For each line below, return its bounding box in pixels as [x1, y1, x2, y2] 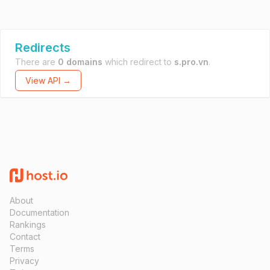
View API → [25, 75, 71, 86]
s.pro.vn [174, 57, 209, 67]
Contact [10, 231, 40, 242]
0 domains [58, 57, 102, 67]
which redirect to [102, 57, 174, 67]
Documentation [10, 207, 69, 218]
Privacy [10, 256, 39, 266]
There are [15, 57, 58, 67]
